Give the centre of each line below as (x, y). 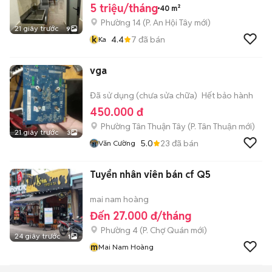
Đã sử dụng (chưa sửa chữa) (144, 95)
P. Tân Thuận (214, 126)
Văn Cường (117, 143)
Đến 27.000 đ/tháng (141, 216)
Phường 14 (121, 22)
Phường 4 (119, 230)
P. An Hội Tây (169, 22)
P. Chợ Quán (166, 230)
